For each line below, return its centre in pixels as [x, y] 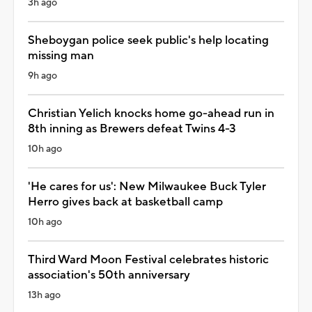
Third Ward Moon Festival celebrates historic [148, 259]
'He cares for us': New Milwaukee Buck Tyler [147, 186]
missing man [61, 55]
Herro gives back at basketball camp [125, 202]
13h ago [44, 295]
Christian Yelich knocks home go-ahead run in [151, 113]
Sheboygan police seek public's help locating [148, 40]
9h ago [42, 76]
